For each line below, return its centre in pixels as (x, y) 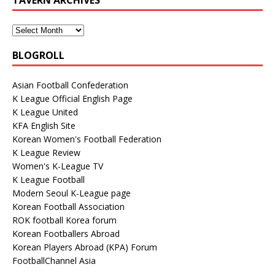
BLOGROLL (38, 55)
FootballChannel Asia (54, 260)
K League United (45, 112)
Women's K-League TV (58, 166)
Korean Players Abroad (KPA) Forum (85, 247)
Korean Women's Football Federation (87, 139)
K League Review (46, 152)
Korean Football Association (68, 206)
